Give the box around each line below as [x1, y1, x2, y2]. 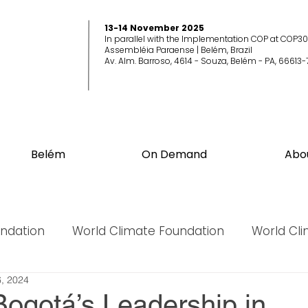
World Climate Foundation [72, 222, 224, 239]
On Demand [142, 146, 207, 162]
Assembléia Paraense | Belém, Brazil [104, 44, 254, 56]
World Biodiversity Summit [23, 277, 173, 294]
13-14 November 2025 [104, 22, 204, 34]
